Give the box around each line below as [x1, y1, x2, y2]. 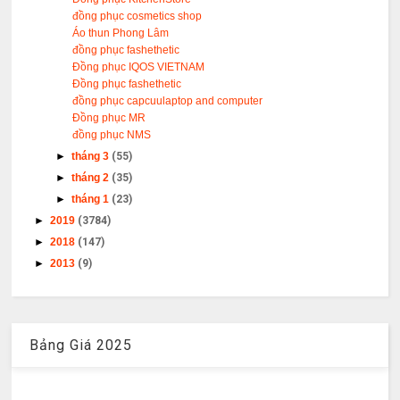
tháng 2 [71, 171, 112, 185]
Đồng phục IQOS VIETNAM [72, 61, 205, 74]
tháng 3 [71, 150, 112, 163]
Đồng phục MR [72, 112, 146, 125]
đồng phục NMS [72, 129, 152, 142]
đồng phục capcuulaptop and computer [72, 95, 263, 108]
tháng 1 [71, 193, 112, 206]
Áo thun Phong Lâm [72, 27, 170, 40]
